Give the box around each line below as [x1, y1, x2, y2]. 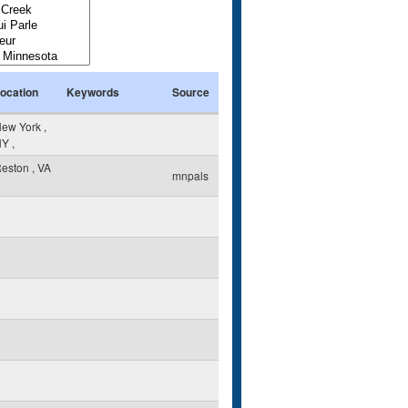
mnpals [172, 168, 209, 183]
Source [172, 84, 209, 100]
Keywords [66, 84, 119, 100]
